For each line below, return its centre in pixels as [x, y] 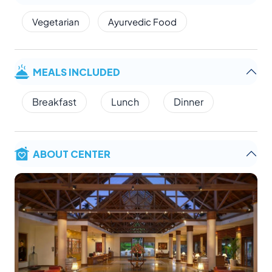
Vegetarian [56, 22]
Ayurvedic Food [142, 22]
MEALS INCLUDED [76, 71]
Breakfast [54, 102]
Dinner [189, 102]
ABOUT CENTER [72, 153]
